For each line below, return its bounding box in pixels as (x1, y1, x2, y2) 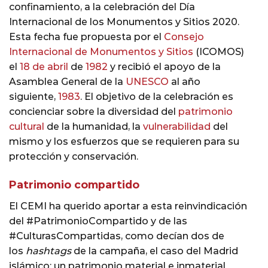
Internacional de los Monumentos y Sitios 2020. (9, 16, 239, 28)
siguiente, (9, 91, 58, 103)
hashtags (26, 245, 71, 257)
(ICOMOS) (193, 46, 244, 58)
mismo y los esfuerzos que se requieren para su (9, 136, 239, 148)
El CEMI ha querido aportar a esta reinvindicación (9, 200, 247, 212)
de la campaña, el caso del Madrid (71, 245, 238, 257)
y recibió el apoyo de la (108, 61, 221, 73)
